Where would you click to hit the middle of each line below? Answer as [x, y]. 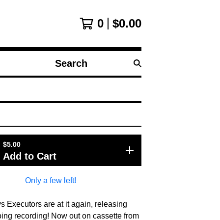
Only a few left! [51, 180]
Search [63, 68]
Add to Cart [30, 156]
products [66, 80]
